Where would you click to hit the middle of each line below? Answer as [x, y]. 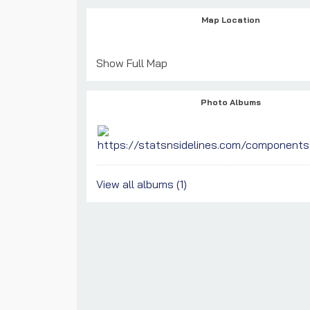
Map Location [231, 19]
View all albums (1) [142, 184]
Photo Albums [231, 102]
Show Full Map [132, 63]
